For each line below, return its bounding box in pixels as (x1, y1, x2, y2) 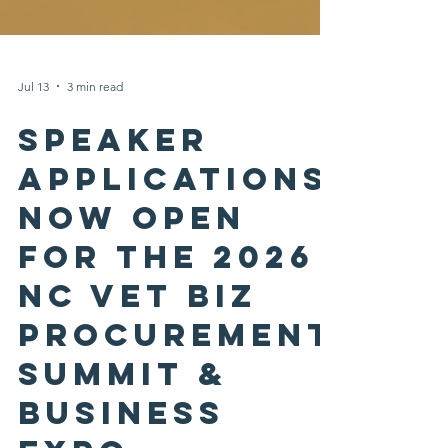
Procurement (18, 355, 334, 395)
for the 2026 (18, 277, 315, 317)
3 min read (67, 118, 123, 134)
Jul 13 (18, 118, 49, 134)
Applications (18, 199, 329, 239)
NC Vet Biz (18, 316, 257, 356)
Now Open (18, 238, 246, 278)
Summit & (18, 394, 228, 434)
